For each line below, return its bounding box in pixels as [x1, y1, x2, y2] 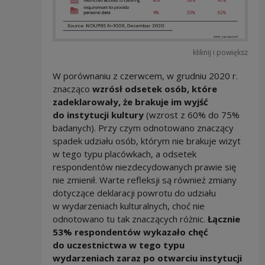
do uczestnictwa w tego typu [52, 238, 185, 251]
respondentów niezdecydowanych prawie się [52, 160, 236, 173]
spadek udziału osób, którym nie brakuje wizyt [52, 134, 241, 147]
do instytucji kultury [52, 108, 144, 121]
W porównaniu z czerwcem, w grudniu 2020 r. [52, 69, 238, 82]
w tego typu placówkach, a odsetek [52, 147, 196, 160]
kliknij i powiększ [193, 47, 248, 57]
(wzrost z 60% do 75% [143, 108, 240, 121]
